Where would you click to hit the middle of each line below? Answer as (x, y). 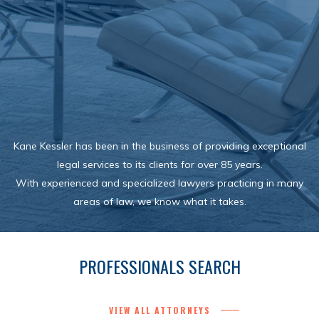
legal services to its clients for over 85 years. (159, 164)
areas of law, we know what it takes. (159, 202)
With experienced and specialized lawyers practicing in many (159, 183)
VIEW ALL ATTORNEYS (159, 310)
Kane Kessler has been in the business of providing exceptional (159, 146)
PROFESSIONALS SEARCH (159, 266)
